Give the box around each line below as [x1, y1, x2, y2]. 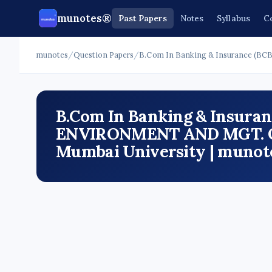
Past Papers [118, 13, 168, 24]
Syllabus [217, 13, 250, 24]
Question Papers [73, 50, 134, 59]
